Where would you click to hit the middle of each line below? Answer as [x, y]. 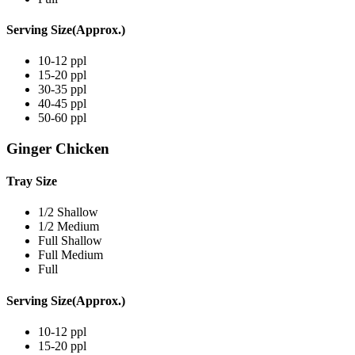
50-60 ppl [62, 118]
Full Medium [71, 255]
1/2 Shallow [68, 212]
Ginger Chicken [58, 148]
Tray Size [32, 181]
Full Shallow [70, 241]
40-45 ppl [62, 104]
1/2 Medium [69, 227]
